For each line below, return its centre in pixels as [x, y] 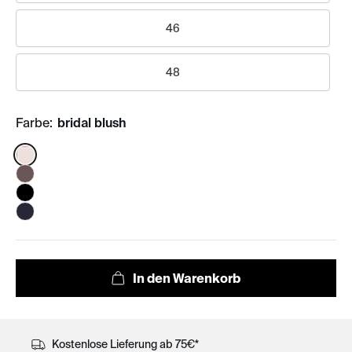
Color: [32, 154]
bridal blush [90, 123]
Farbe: [34, 123]
